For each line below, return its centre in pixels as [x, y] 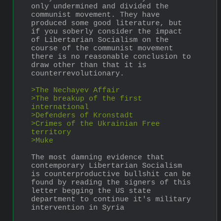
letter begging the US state [91, 191]
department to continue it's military [111, 199]
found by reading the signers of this [111, 183]
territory [51, 132]
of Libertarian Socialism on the [100, 40]
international [60, 107]
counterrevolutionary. [78, 74]
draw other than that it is [89, 65]
